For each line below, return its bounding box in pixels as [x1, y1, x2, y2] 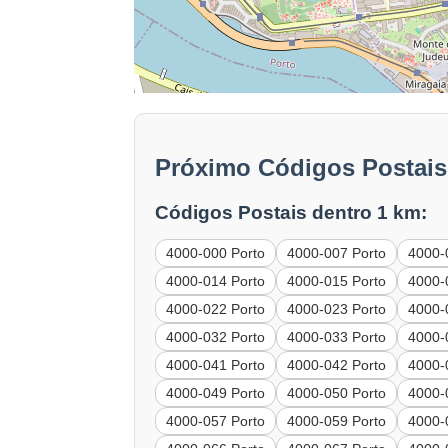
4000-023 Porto [287, 301, 387, 318]
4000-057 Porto [166, 413, 266, 430]
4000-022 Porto [166, 301, 266, 318]
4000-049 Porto [166, 385, 266, 402]
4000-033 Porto [287, 329, 387, 346]
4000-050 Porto [287, 385, 387, 402]
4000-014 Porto [166, 273, 266, 290]
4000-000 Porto [166, 245, 266, 262]
